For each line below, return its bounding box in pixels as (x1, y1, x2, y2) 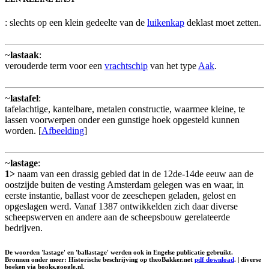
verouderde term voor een (5, 61, 104, 71)
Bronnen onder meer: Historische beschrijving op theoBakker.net (5, 256, 195, 264)
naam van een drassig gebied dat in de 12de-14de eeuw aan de (15, 169, 253, 180)
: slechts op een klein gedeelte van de (5, 17, 147, 28)
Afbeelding (41, 125, 84, 136)
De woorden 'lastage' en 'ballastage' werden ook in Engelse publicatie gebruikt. (5, 249, 233, 256)
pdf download (195, 256, 234, 264)
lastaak (10, 50, 39, 61)
